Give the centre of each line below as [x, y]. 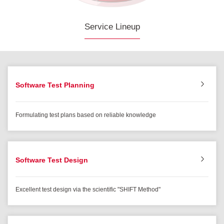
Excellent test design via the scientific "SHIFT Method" [88, 190]
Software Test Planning [55, 85]
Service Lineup [112, 27]
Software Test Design [52, 160]
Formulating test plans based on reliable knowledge [86, 115]
